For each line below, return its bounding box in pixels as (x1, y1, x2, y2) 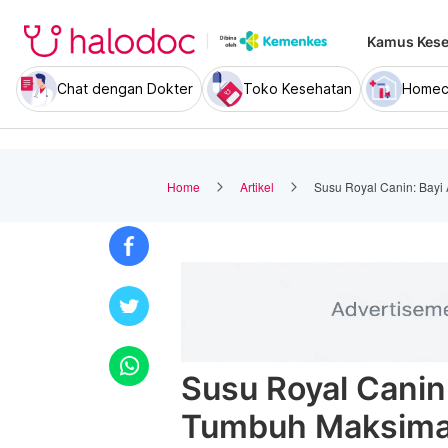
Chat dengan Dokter (57, 80, 193, 97)
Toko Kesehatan (243, 80, 352, 97)
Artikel (240, 177, 274, 195)
